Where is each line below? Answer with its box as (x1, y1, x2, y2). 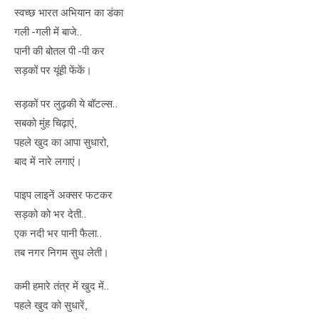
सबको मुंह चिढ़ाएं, (14, 115, 76, 130)
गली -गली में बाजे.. (14, 24, 82, 38)
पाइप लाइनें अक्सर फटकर (14, 187, 113, 202)
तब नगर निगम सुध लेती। (14, 245, 109, 259)
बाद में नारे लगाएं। (14, 154, 82, 168)
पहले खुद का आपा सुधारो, (14, 135, 108, 149)
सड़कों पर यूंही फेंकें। (14, 63, 92, 77)
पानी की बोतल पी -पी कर (14, 43, 105, 58)
